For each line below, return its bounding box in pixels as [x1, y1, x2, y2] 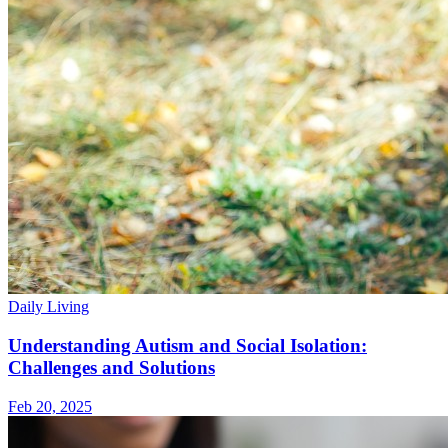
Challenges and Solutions [8, 357, 215, 379]
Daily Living [8, 298, 89, 316]
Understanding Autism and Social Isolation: [8, 335, 367, 357]
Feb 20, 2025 [8, 397, 92, 415]
